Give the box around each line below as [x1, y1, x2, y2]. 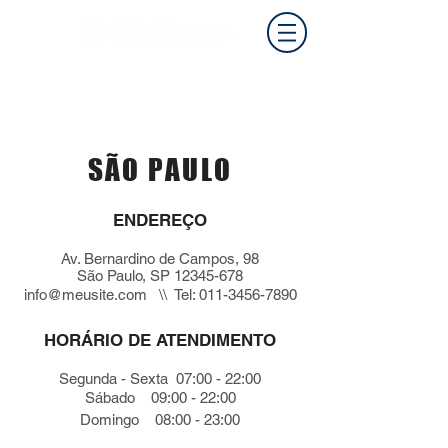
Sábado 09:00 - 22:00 [84, 389, 236, 406]
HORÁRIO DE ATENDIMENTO [44, 330, 276, 350]
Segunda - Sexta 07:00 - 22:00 [59, 370, 261, 387]
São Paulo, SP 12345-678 [77, 267, 243, 284]
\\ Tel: [146, 286, 199, 303]
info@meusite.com [23, 286, 147, 303]
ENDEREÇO [113, 210, 207, 230]
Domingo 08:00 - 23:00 [80, 411, 240, 428]
